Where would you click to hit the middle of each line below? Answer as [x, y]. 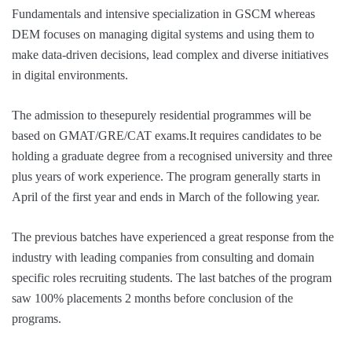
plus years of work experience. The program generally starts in [166, 177]
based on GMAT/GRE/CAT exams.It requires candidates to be [167, 136]
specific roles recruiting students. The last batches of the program [172, 278]
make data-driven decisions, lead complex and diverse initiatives [170, 55]
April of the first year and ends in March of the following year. [166, 197]
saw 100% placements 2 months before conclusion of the [152, 299]
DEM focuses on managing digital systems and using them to [163, 35]
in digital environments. [70, 75]
